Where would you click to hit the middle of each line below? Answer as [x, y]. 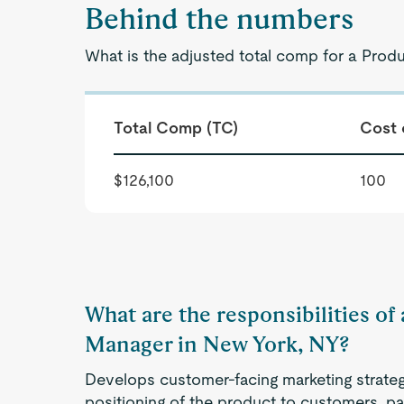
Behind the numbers [220, 18]
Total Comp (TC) [176, 128]
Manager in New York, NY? [217, 344]
